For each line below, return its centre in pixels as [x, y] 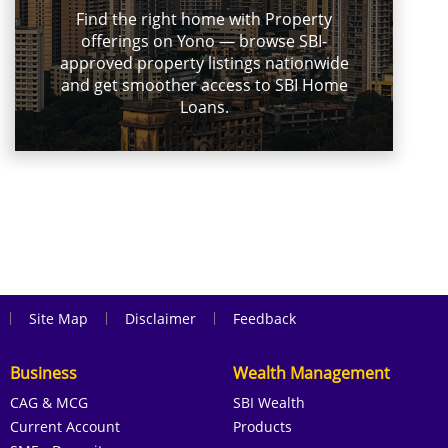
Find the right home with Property [204, 19]
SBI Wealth [268, 402]
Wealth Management [311, 372]
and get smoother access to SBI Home [204, 85]
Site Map [58, 318]
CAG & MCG [49, 402]
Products [262, 426]
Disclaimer [160, 318]
